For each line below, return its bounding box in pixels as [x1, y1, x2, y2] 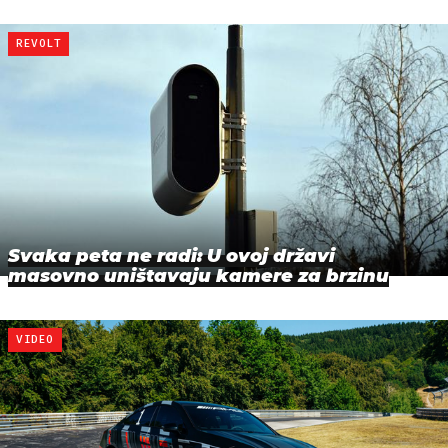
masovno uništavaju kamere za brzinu [8, 264, 389, 287]
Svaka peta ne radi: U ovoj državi [8, 244, 335, 267]
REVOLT [16, 36, 62, 50]
